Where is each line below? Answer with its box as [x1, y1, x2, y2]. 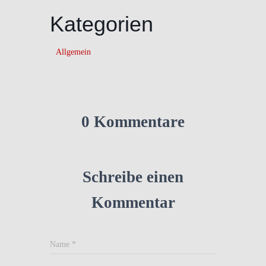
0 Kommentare [81, 112, 185, 131]
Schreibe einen [83, 167, 183, 186]
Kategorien [50, 11, 153, 36]
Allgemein [56, 47, 91, 56]
